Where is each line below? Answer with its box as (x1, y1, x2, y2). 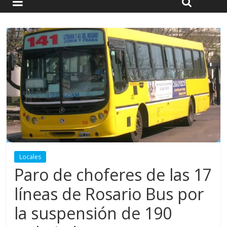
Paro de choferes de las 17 (14, 164, 212, 186)
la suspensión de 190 (14, 202, 172, 224)
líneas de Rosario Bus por (14, 183, 204, 205)
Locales (19, 153, 42, 162)
